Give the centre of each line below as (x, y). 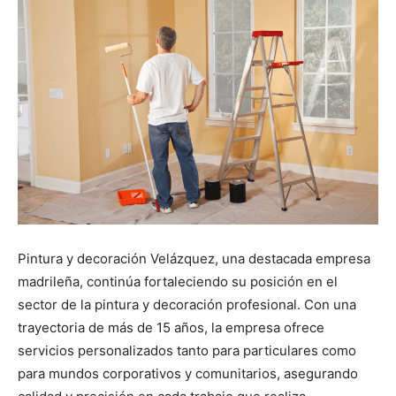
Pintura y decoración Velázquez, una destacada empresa (194, 259)
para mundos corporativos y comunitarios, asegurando (188, 374)
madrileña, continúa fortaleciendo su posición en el (178, 282)
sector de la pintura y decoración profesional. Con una (187, 305)
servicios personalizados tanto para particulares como (187, 351)
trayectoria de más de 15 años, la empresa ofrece (171, 328)
